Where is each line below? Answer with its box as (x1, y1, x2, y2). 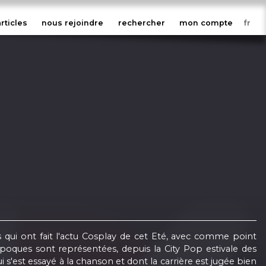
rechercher (118, 18, 165, 28)
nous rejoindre (42, 18, 104, 28)
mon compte (179, 18, 233, 28)
